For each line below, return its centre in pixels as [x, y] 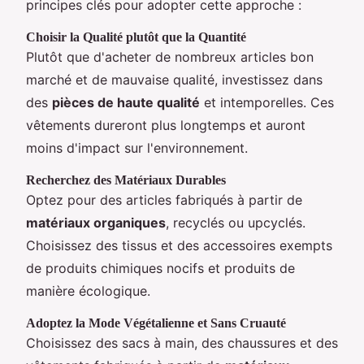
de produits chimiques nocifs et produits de [160, 268]
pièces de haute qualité [126, 102]
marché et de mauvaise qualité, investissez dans [174, 79]
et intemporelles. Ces [267, 102]
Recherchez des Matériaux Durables [126, 180]
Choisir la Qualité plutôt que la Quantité [136, 37]
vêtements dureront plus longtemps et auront [166, 125]
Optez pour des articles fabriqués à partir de [164, 199]
